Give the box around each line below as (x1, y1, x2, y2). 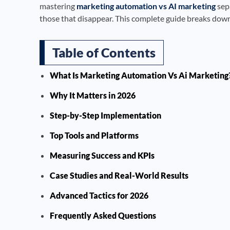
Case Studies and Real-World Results (50, 170, 188, 180)
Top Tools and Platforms (50, 130, 139, 140)
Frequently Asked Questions (50, 210, 156, 220)
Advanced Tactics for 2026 (50, 190, 148, 200)
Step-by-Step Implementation (50, 110, 161, 120)
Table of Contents (52, 44, 156, 60)
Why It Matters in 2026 (50, 90, 136, 100)
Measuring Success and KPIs (50, 150, 155, 160)
